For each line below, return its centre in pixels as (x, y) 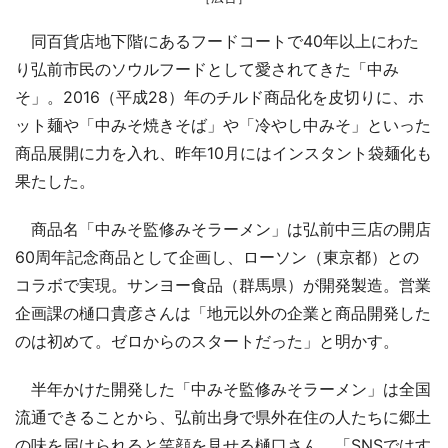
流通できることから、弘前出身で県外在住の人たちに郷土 (223, 417)
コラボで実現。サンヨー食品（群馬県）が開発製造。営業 (223, 285)
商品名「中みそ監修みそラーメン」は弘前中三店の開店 (223, 229)
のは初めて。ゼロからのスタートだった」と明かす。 (207, 341)
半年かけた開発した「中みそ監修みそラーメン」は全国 (223, 389)
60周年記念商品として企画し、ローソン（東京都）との (217, 257)
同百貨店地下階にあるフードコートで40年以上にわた (217, 41)
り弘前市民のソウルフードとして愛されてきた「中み (207, 69)
